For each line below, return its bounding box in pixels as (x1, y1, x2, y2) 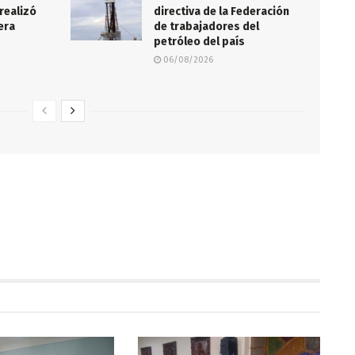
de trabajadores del (154, 20, 259, 34)
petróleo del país (154, 35, 245, 49)
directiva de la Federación (154, 5, 289, 19)
